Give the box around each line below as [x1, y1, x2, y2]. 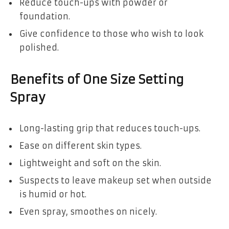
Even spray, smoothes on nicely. [19, 206, 157, 217]
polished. [19, 42, 59, 53]
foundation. [19, 11, 70, 21]
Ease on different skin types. [19, 140, 142, 151]
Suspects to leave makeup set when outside [19, 175, 212, 186]
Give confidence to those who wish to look [19, 28, 203, 39]
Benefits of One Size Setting [10, 72, 184, 88]
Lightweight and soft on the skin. [19, 157, 161, 168]
